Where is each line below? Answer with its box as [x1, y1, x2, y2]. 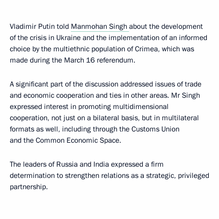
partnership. [10, 182, 48, 192]
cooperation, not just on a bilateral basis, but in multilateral [10, 113, 199, 123]
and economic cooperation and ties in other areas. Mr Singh [10, 90, 200, 100]
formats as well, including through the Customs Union [10, 124, 179, 134]
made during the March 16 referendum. [10, 55, 135, 65]
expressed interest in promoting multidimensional [10, 102, 169, 111]
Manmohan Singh [71, 22, 129, 31]
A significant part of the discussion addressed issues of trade [10, 79, 201, 89]
